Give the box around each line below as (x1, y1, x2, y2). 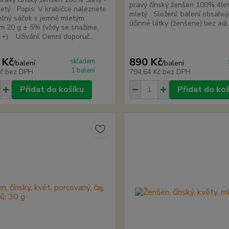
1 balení (71, 66, 95, 75)
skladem (70, 57, 96, 66)
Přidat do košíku (19, 84, 84, 95)
